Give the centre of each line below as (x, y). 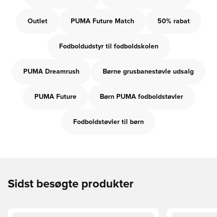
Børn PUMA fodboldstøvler (141, 97)
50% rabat (173, 21)
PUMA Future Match (102, 21)
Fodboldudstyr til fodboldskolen (108, 46)
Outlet (37, 21)
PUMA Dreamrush (51, 72)
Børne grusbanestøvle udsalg (148, 72)
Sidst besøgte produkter (71, 184)
